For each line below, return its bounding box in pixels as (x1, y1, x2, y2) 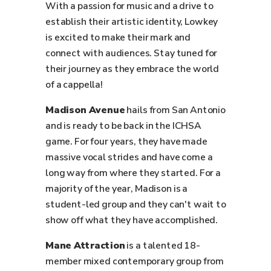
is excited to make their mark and (45, 31, 191, 44)
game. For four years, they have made (45, 135, 207, 148)
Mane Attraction (45, 239, 125, 252)
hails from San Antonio (125, 103, 226, 117)
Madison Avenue (45, 103, 125, 117)
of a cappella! (45, 78, 103, 91)
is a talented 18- (125, 239, 200, 252)
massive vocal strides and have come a (45, 151, 213, 164)
